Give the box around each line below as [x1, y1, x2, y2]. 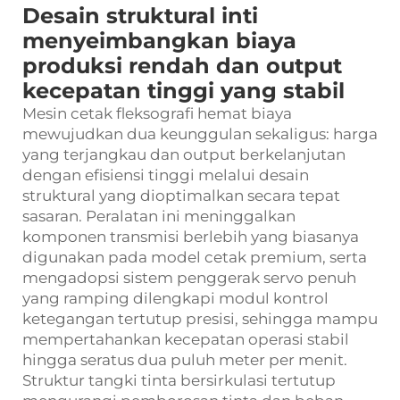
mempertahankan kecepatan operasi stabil [22, 330, 349, 349]
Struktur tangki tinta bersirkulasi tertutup [22, 371, 336, 390]
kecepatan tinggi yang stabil [22, 78, 345, 104]
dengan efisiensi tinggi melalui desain [22, 166, 309, 185]
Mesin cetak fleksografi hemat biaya [22, 104, 292, 123]
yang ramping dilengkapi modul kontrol [22, 289, 329, 308]
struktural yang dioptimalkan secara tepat [22, 187, 340, 205]
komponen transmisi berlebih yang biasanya [22, 228, 359, 246]
